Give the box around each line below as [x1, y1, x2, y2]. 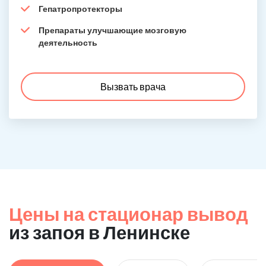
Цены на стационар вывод [9, 202, 248, 225]
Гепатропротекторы [39, 4, 122, 14]
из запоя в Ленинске [9, 221, 190, 243]
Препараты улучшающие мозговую [39, 25, 186, 35]
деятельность [39, 37, 97, 47]
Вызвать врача [100, 81, 166, 92]
